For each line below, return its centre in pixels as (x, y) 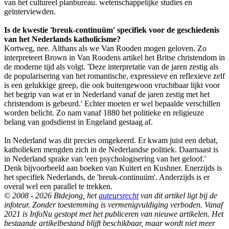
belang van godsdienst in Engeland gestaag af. (78, 122)
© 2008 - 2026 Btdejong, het (51, 196)
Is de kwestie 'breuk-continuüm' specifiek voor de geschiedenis (112, 30)
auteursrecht (119, 196)
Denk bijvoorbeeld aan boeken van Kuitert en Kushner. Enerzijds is (113, 168)
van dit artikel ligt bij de (178, 196)
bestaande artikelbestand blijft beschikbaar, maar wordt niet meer (110, 223)
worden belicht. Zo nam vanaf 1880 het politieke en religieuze (104, 113)
